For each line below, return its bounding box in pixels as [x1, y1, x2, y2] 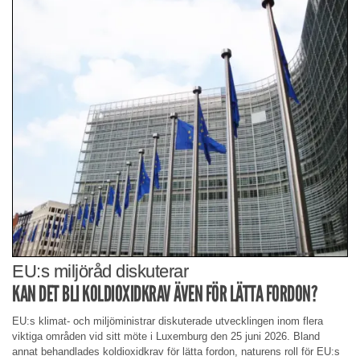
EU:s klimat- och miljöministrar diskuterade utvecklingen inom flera [12, 315, 323, 328]
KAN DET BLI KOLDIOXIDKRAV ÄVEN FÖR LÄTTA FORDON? [12, 280, 317, 307]
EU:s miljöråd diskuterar [12, 260, 188, 281]
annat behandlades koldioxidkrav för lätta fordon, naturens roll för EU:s [12, 346, 340, 358]
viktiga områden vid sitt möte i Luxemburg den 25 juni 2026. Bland [12, 330, 320, 343]
